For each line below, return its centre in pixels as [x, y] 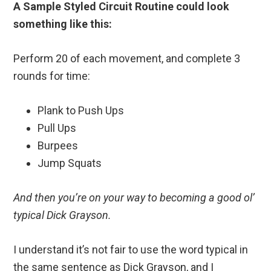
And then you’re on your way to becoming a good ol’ [134, 197]
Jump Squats [70, 163]
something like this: [63, 24]
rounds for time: [52, 76]
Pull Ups [57, 128]
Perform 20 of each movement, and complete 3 [127, 58]
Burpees [58, 145]
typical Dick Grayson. [63, 215]
